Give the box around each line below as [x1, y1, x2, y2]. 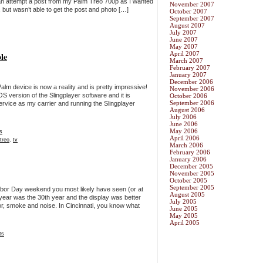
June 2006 [170, 120, 198, 128]
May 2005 [170, 212, 198, 220]
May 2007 [170, 43, 198, 50]
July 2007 [170, 29, 197, 36]
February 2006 [170, 149, 210, 156]
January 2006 [170, 156, 207, 163]
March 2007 [170, 57, 203, 65]
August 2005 [170, 191, 205, 198]
